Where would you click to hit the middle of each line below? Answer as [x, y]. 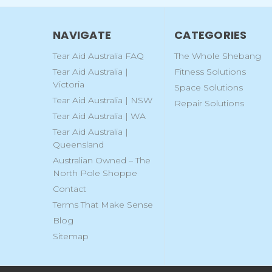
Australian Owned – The [102, 161]
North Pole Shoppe [95, 173]
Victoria [69, 85]
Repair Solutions [209, 104]
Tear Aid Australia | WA [99, 116]
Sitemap [71, 236]
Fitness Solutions [210, 72]
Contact [70, 189]
